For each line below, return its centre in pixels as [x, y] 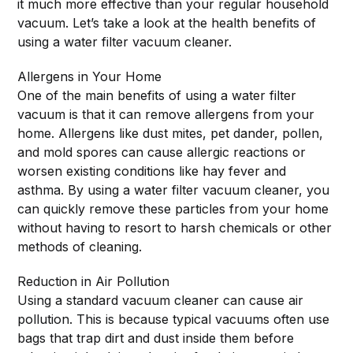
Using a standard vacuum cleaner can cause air [161, 301]
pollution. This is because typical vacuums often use [174, 320]
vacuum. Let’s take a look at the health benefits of [167, 23]
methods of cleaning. [80, 247]
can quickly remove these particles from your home [173, 209]
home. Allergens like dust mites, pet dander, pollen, [171, 134]
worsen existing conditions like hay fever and [152, 171]
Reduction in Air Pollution [94, 282]
